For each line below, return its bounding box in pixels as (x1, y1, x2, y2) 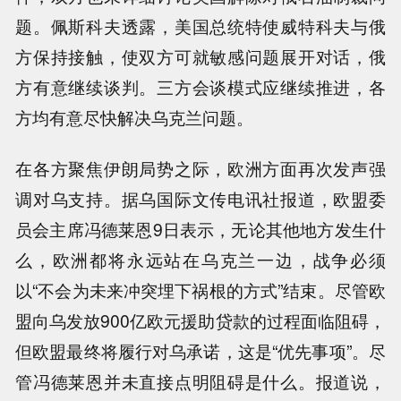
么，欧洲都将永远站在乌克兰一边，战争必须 (15, 246, 386, 272)
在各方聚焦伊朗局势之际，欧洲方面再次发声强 (15, 155, 386, 181)
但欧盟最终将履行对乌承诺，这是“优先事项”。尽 (15, 337, 386, 363)
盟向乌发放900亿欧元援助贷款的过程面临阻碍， (15, 307, 386, 333)
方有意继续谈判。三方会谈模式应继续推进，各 (15, 74, 386, 100)
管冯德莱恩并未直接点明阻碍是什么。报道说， (15, 368, 386, 394)
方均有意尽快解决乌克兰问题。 (15, 105, 254, 131)
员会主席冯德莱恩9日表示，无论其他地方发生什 (15, 216, 386, 242)
